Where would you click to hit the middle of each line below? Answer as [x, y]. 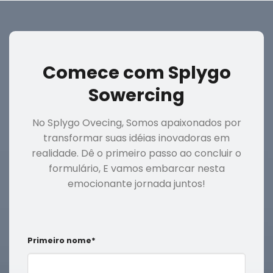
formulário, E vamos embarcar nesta [136, 169]
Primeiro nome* [62, 241]
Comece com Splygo [136, 72]
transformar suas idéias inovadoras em [136, 138]
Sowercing [136, 95]
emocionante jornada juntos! [136, 184]
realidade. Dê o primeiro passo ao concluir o [136, 154]
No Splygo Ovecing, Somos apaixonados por [136, 123]
